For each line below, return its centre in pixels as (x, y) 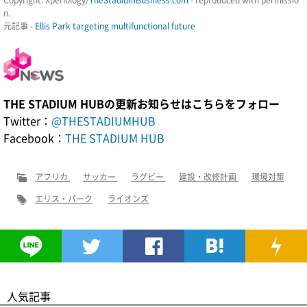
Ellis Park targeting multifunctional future (115, 26)
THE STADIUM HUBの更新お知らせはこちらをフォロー (142, 104)
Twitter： (27, 121)
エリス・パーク (64, 199)
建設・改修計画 (209, 177)
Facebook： (34, 138)
